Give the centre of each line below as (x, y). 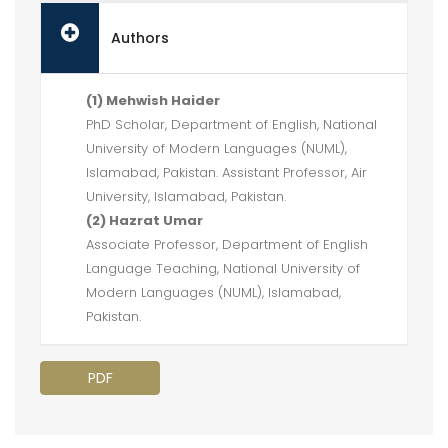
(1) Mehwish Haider (153, 100)
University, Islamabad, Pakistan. (186, 196)
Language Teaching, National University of (223, 268)
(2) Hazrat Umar (144, 220)
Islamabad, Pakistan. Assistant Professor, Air (226, 172)
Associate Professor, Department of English (227, 244)
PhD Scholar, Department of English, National (231, 124)
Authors (140, 38)
